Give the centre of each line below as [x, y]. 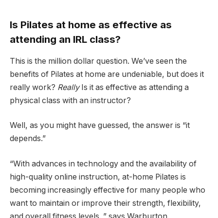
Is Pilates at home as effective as [91, 25]
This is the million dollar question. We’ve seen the [98, 61]
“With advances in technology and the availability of [103, 163]
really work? [34, 87]
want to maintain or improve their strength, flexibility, [105, 203]
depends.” [28, 139]
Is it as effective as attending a [135, 87]
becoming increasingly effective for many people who [108, 190]
